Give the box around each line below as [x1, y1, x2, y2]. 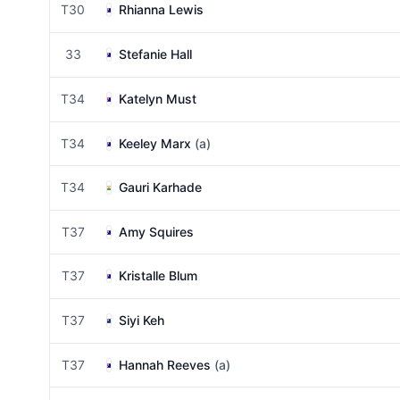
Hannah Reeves [119, 357, 211, 372]
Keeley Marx [119, 136, 191, 151]
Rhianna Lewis [119, 2, 204, 17]
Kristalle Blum [119, 268, 197, 283]
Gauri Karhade [119, 179, 202, 195]
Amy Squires [119, 224, 194, 239]
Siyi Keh [119, 312, 164, 328]
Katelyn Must [119, 91, 196, 106]
